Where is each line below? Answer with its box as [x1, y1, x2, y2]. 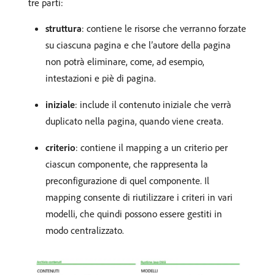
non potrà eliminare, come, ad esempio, [45, 55, 204, 68]
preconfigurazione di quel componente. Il [45, 174, 209, 187]
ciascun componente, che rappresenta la [45, 157, 208, 170]
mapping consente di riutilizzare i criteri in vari [45, 190, 233, 203]
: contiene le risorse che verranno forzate [82, 21, 246, 34]
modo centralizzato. [45, 223, 124, 236]
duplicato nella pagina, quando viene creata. [45, 114, 223, 127]
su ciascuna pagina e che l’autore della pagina [45, 38, 231, 51]
